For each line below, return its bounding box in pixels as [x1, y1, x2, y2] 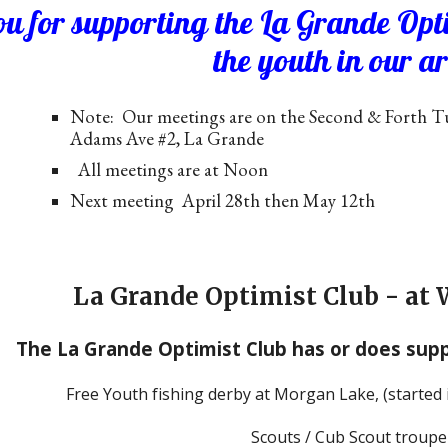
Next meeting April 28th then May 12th [70, 188, 376, 213]
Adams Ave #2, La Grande [70, 126, 265, 151]
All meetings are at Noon [70, 157, 273, 182]
